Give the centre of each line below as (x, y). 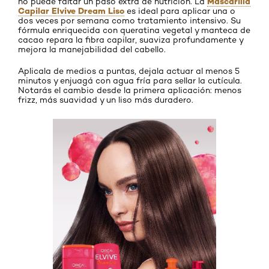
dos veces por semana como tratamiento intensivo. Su (129, 20)
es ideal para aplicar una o (180, 11)
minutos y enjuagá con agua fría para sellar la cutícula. (130, 80)
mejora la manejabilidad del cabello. (92, 49)
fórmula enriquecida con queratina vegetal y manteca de (134, 30)
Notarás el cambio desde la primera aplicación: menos (130, 90)
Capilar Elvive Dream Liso (71, 11)
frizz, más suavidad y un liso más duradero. (106, 99)
